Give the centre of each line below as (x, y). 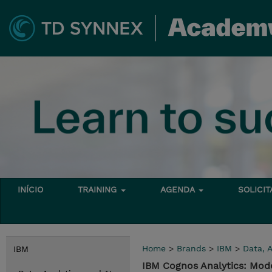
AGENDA (179, 189)
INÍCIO (31, 189)
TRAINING (99, 189)
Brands (191, 248)
